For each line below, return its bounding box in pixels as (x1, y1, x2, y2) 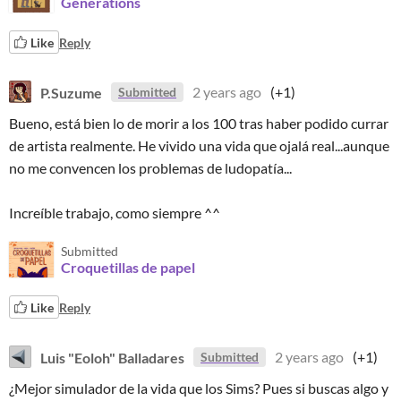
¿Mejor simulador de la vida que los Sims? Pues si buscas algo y (9, 380, 388, 397)
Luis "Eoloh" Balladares (40, 348, 184, 365)
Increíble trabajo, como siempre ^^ (9, 204, 223, 221)
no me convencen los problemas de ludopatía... (9, 159, 292, 176)
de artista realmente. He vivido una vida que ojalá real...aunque (9, 137, 389, 154)
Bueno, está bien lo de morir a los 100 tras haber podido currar (9, 115, 388, 132)
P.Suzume (40, 83, 102, 100)
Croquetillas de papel (61, 259, 195, 276)
